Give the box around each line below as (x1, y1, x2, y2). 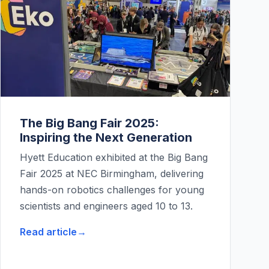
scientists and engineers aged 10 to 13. (20, 200, 193, 213)
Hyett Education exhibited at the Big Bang (20, 151, 208, 164)
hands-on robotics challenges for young (20, 184, 204, 196)
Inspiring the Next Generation (20, 130, 192, 145)
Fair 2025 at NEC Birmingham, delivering (20, 168, 204, 180)
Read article (20, 226, 77, 238)
